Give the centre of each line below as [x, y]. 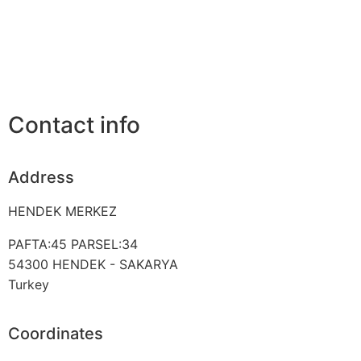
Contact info [74, 125]
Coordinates [56, 333]
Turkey [29, 284]
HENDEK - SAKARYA [115, 264]
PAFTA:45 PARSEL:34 [73, 244]
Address [41, 177]
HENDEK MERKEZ [62, 211]
